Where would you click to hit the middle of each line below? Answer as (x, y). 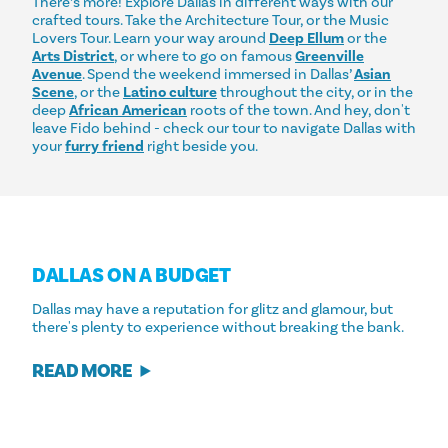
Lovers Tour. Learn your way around (150, 37)
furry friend (104, 145)
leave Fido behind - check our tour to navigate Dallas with (224, 127)
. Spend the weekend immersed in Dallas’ (218, 73)
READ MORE (82, 371)
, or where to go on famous (204, 55)
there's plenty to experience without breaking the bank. (218, 326)
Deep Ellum (306, 37)
